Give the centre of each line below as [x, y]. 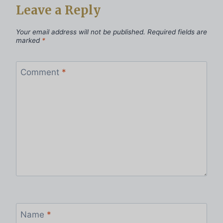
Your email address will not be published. [81, 32]
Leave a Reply [58, 10]
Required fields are [177, 32]
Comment [41, 72]
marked [29, 41]
